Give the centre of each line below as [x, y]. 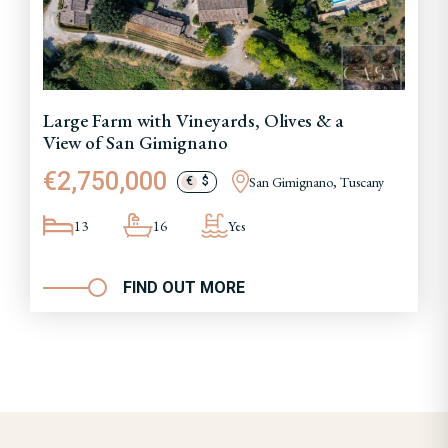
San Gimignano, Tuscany [316, 181]
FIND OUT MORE [184, 288]
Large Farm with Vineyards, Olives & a [193, 120]
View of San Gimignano [135, 142]
